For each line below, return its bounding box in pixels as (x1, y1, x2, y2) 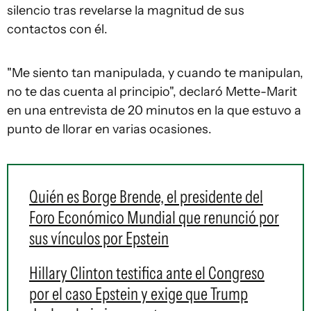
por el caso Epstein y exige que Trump (29, 283, 248, 304)
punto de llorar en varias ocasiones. (7, 121, 212, 137)
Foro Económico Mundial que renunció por (29, 207, 279, 228)
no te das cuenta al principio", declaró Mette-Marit (7, 84, 297, 99)
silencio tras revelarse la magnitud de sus (7, 3, 244, 18)
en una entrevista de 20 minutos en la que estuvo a (7, 103, 301, 118)
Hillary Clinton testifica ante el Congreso (29, 262, 264, 283)
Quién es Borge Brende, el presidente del (29, 186, 263, 207)
